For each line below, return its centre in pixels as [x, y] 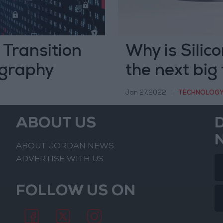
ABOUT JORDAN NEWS [65, 147]
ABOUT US [56, 125]
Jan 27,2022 [146, 93]
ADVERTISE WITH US [60, 159]
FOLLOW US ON [76, 192]
